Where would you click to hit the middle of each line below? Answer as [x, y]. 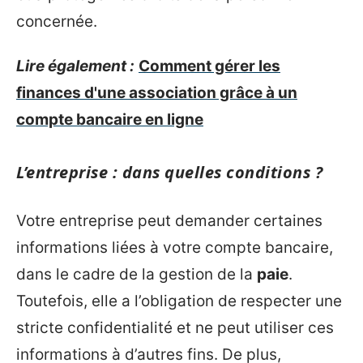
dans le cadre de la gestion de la [137, 274]
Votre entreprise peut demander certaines [169, 220]
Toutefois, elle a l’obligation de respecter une [179, 301]
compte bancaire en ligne [110, 120]
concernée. [57, 21]
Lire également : [75, 66]
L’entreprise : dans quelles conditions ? [169, 172]
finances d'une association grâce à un [157, 93]
